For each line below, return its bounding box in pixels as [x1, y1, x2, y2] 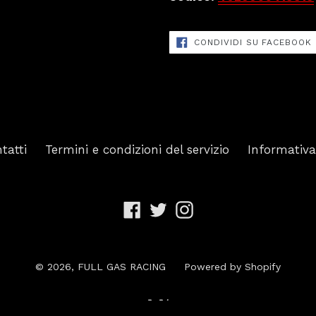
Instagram [192, 200, 253, 215]
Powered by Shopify [184, 261, 281, 273]
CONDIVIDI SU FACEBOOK [193, 37, 312, 48]
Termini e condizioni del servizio [44, 142, 229, 157]
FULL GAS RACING [78, 261, 166, 273]
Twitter [166, 200, 207, 215]
